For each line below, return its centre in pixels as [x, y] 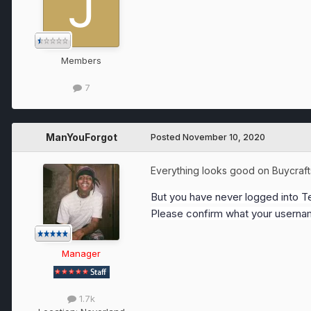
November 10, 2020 [224, 137]
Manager [81, 253]
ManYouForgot [81, 137]
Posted [167, 137]
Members [81, 61]
